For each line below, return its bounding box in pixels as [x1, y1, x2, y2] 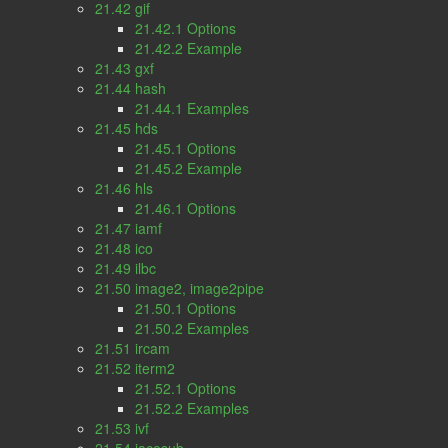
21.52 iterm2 [95, 358, 175, 378]
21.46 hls [95, 178, 153, 198]
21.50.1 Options [135, 298, 236, 318]
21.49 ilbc [95, 258, 156, 278]
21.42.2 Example [135, 38, 242, 58]
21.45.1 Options [135, 138, 236, 158]
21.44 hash [95, 78, 166, 98]
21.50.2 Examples [135, 318, 249, 338]
